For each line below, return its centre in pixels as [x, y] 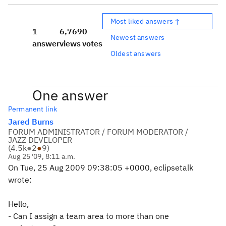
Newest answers [138, 37]
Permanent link [33, 109]
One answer [70, 95]
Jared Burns [31, 122]
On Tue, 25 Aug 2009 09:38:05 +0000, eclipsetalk [101, 167]
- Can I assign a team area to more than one [89, 216]
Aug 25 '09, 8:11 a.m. [42, 156]
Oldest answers [136, 53]
